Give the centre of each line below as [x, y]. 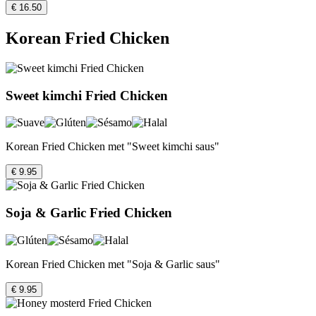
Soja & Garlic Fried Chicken [89, 213]
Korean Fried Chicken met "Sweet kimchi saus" [113, 147]
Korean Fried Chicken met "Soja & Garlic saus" [113, 264]
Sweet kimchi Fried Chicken [87, 95]
